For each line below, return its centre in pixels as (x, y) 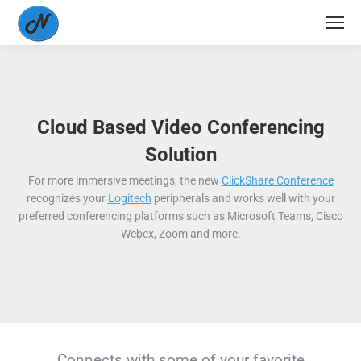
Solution (180, 155)
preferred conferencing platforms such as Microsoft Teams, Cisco (180, 216)
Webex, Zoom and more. (180, 234)
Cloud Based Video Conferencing (180, 127)
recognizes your (67, 198)
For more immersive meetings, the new (124, 180)
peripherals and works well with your (243, 198)
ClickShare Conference (277, 180)
